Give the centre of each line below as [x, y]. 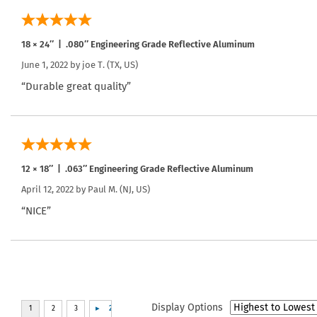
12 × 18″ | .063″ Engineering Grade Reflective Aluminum [137, 168]
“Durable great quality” [76, 86]
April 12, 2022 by [54, 189]
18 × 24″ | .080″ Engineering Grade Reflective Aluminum [138, 44]
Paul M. [103, 189]
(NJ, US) [134, 189]
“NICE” [36, 211]
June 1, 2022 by [52, 64]
